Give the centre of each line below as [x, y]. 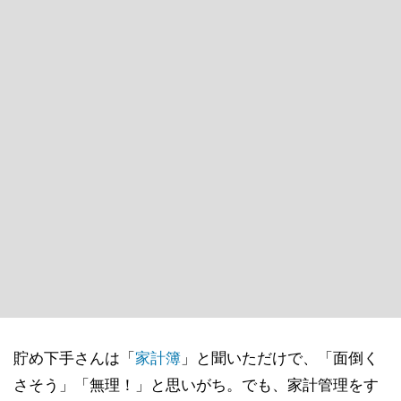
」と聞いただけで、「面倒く [280, 358]
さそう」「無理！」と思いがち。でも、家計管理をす [196, 385]
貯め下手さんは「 [74, 358]
